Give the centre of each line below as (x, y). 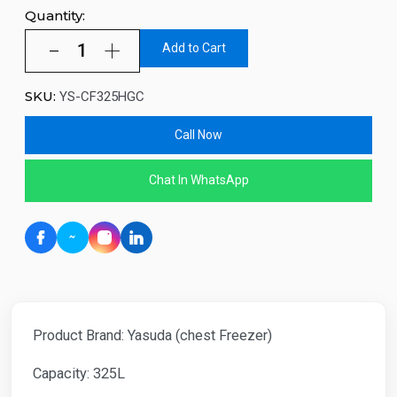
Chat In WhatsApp (198, 180)
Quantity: (55, 16)
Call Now (198, 134)
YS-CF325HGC (102, 96)
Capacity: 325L (79, 373)
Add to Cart (194, 47)
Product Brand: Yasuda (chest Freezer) (152, 335)
